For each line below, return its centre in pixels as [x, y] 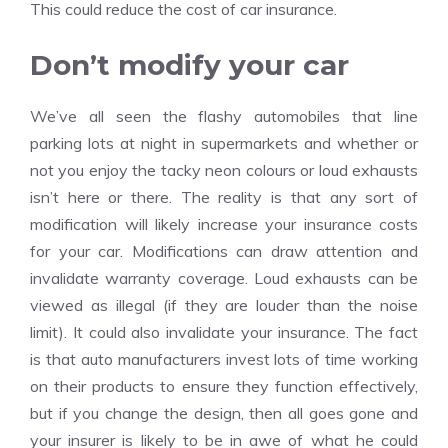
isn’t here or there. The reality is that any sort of [224, 197]
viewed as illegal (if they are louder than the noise [224, 305]
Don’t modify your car [189, 65]
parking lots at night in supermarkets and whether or [224, 143]
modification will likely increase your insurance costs [224, 224]
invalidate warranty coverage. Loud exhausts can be [224, 278]
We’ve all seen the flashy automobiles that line [224, 116]
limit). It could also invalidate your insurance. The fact [224, 332]
